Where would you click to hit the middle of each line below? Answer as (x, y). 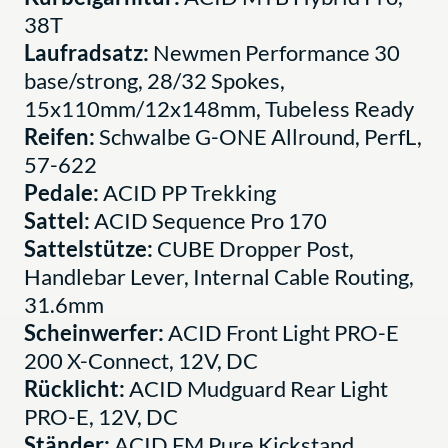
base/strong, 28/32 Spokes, (154, 80)
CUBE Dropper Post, (255, 248)
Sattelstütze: (90, 248)
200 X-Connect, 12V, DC (141, 360)
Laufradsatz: (88, 52)
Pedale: (63, 192)
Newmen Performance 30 (276, 52)
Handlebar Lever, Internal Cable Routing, (219, 276)
